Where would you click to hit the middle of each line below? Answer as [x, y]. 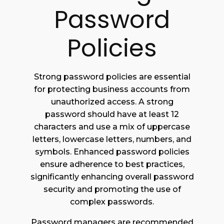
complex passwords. [112, 202]
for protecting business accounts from [112, 89]
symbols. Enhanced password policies [112, 152]
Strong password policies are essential [112, 77]
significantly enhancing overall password [112, 177]
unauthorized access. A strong [112, 102]
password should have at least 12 [112, 114]
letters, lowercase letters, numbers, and [112, 139]
